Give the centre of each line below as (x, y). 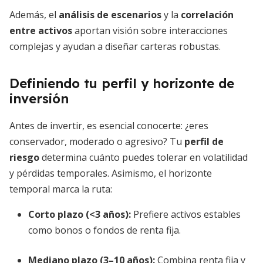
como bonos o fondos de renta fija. (104, 230)
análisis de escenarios (110, 15)
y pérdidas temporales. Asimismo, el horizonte (111, 173)
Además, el (34, 15)
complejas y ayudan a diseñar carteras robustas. (115, 46)
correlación (207, 15)
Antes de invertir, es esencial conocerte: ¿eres (109, 126)
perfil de (204, 141)
